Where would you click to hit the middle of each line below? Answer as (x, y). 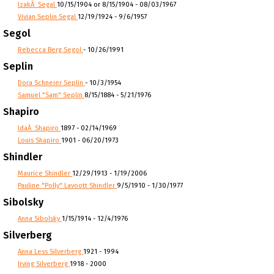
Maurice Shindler (45, 173)
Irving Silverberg (44, 264)
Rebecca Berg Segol (50, 50)
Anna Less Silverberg (50, 252)
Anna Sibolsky (40, 219)
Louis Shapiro (39, 140)
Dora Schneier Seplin (51, 83)
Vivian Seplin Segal (48, 17)
